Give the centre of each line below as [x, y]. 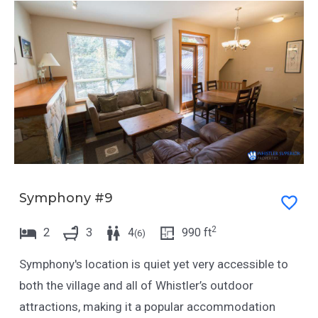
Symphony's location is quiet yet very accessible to [153, 264]
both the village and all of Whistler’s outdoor [136, 286]
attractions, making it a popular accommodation [147, 307]
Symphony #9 [66, 198]
